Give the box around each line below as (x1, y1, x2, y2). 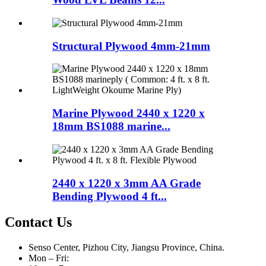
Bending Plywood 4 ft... (52, 189, 167, 202)
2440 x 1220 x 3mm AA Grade (52, 176, 201, 189)
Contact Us (5, 214, 72, 230)
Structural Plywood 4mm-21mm (52, 39, 210, 52)
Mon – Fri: (28, 253, 69, 264)
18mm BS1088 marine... (52, 120, 170, 133)
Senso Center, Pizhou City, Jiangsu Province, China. (28, 242, 224, 253)
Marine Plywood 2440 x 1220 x (52, 107, 205, 120)
